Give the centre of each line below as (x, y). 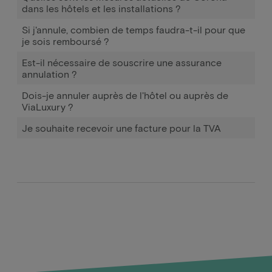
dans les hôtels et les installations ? (101, 8)
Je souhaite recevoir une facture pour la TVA (121, 128)
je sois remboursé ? (66, 41)
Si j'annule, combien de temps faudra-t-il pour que (134, 29)
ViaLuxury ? (48, 107)
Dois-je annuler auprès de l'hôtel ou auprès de (125, 95)
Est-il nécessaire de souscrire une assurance (122, 62)
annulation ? (49, 74)
